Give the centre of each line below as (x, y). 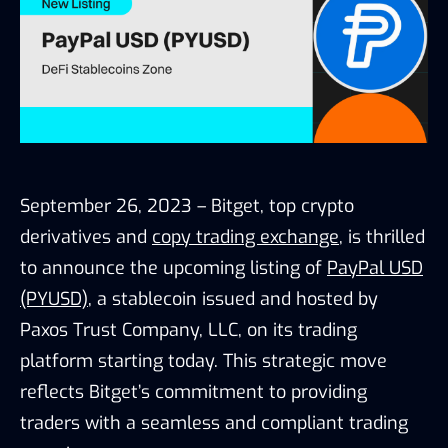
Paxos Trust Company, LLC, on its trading (188, 329)
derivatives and (86, 236)
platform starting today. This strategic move (203, 360)
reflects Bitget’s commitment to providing (193, 391)
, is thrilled (382, 236)
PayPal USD (375, 267)
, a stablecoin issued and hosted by (233, 298)
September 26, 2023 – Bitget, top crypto (187, 205)
